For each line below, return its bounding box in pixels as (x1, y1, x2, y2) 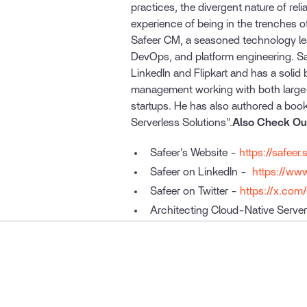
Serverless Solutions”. (131, 116, 232, 128)
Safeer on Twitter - (150, 185, 240, 197)
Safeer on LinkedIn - (150, 166, 252, 177)
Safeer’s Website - (150, 147, 239, 158)
